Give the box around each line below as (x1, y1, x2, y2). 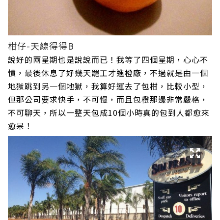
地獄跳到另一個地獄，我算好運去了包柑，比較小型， (8, 80, 208, 92)
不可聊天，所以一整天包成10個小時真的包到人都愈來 (8, 107, 210, 119)
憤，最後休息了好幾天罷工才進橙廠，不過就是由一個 (8, 67, 208, 79)
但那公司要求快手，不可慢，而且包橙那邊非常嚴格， (8, 93, 208, 106)
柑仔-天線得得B (8, 39, 74, 53)
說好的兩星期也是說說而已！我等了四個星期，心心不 (8, 54, 208, 66)
